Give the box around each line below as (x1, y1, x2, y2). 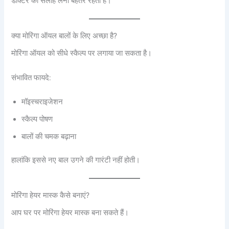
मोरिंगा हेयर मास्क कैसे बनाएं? (11, 190, 90, 200)
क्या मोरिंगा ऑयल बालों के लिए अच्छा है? (11, 31, 118, 41)
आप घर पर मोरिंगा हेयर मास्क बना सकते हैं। (11, 208, 129, 218)
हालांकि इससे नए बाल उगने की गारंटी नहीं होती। (11, 155, 141, 165)
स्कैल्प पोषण (21, 114, 53, 124)
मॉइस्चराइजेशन (21, 97, 63, 106)
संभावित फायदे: (11, 73, 52, 82)
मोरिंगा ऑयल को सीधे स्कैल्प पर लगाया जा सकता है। (11, 49, 152, 58)
